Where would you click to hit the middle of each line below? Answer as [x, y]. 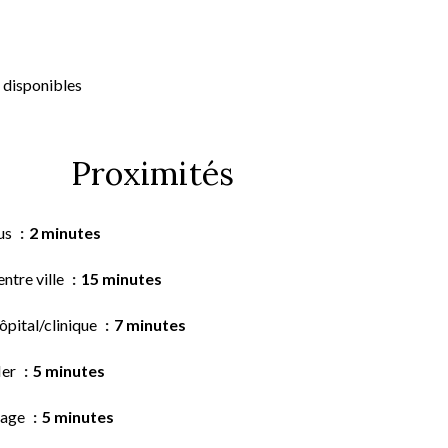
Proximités [152, 173]
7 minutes [150, 324]
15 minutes [121, 278]
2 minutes [65, 232]
